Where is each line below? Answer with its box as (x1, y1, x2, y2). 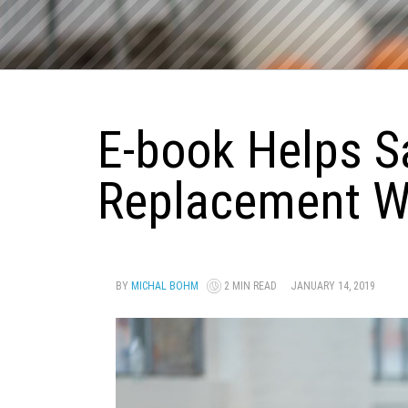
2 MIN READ (221, 280, 291, 293)
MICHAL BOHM (131, 280, 199, 293)
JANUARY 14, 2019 (291, 280, 375, 293)
